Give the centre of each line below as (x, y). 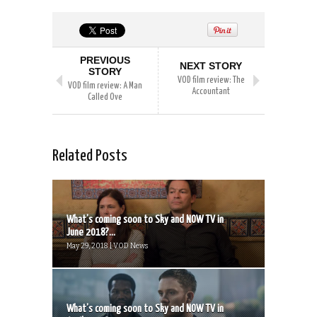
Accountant (211, 92)
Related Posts (90, 156)
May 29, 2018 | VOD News (107, 247)
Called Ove (105, 98)
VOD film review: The (211, 81)
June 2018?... (91, 233)
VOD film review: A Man (105, 86)
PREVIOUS (105, 60)
